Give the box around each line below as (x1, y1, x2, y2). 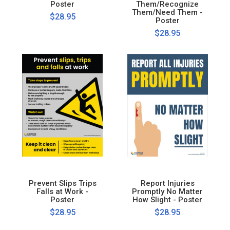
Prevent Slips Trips (28, 178, 97, 188)
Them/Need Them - (132, 7, 203, 17)
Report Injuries (140, 178, 195, 188)
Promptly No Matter (132, 186, 203, 196)
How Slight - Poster (132, 195, 203, 204)
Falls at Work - (36, 186, 89, 196)
